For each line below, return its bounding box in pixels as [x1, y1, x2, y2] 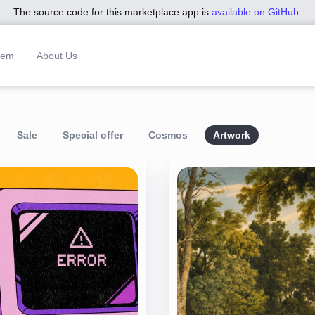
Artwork [213, 129, 250, 141]
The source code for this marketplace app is [13, 6, 209, 18]
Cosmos [148, 129, 188, 141]
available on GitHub [212, 6, 299, 18]
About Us [37, 49, 77, 61]
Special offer [63, 129, 123, 141]
